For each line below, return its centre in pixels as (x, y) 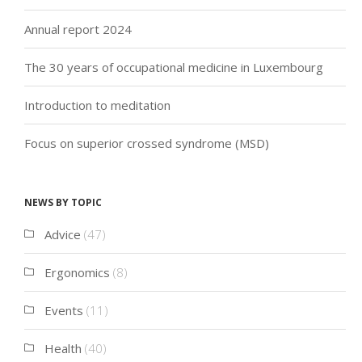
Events (64, 310)
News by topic (63, 201)
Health (63, 348)
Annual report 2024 (78, 29)
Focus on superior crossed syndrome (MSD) (147, 143)
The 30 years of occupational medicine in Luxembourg (174, 67)
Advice (63, 234)
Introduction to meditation (97, 105)
